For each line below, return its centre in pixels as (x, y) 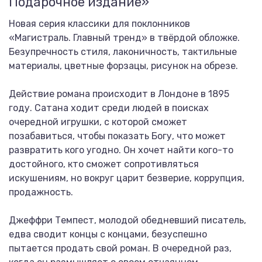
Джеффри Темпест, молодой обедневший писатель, (127, 220)
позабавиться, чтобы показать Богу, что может (117, 136)
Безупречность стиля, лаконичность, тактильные (123, 52)
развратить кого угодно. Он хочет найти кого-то (121, 150)
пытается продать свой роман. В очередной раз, (120, 248)
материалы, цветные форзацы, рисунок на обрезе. (123, 66)
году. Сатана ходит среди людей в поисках (109, 108)
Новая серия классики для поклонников (99, 24)
